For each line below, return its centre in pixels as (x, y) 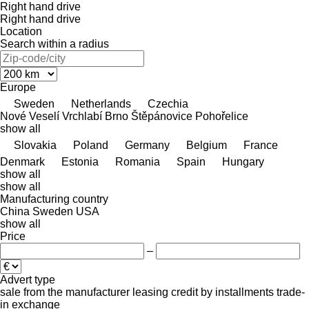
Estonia (80, 161)
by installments (237, 292)
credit (185, 292)
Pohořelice (222, 116)
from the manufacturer (77, 292)
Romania (138, 161)
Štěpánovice (162, 116)
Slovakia (35, 145)
